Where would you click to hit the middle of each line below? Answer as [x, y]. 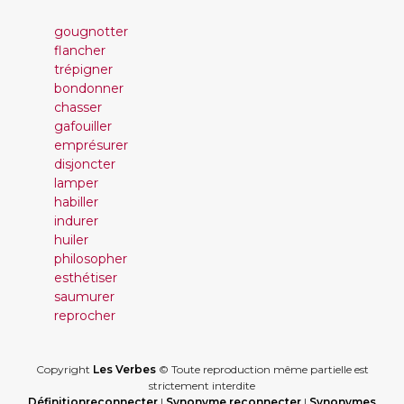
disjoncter [85, 164]
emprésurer [91, 145]
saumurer [84, 297]
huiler [71, 240]
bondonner [89, 88]
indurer [76, 221]
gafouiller [83, 126]
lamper [76, 183]
